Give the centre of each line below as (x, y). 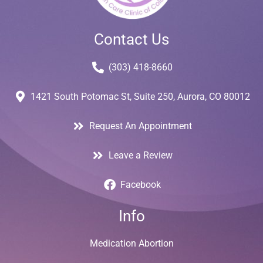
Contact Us (131, 39)
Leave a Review (140, 156)
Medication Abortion (131, 243)
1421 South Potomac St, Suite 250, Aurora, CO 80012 (140, 97)
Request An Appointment (140, 126)
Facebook (140, 185)
